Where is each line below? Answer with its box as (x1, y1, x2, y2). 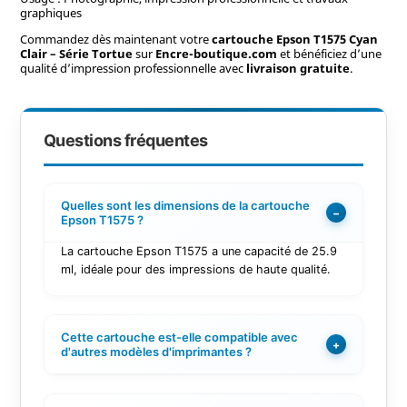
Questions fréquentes (43, 131, 208, 151)
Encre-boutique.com (154, 45, 277, 62)
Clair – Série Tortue (19, 45, 133, 62)
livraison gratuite (245, 59, 350, 76)
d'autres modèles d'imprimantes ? (60, 344, 252, 360)
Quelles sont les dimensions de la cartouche (60, 198, 310, 213)
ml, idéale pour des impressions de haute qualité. (60, 263, 331, 277)
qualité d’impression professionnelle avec (19, 59, 246, 76)
